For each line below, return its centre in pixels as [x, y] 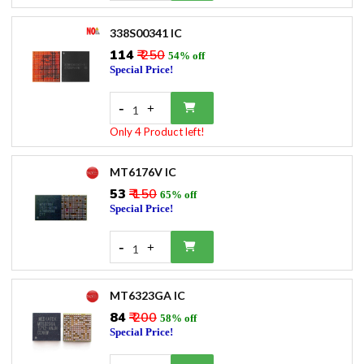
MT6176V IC [143, 172]
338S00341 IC [146, 33]
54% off [186, 56]
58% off [178, 318]
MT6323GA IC [147, 295]
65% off [178, 195]
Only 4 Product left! [157, 132]
